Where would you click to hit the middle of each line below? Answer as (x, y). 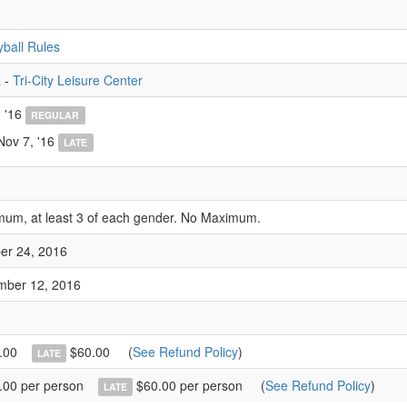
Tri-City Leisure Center (78, 80)
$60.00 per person (188, 385)
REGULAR (55, 115)
